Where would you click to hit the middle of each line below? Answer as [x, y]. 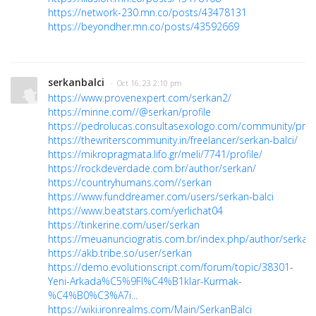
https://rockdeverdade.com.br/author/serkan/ [152, 169]
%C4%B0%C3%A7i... [93, 296]
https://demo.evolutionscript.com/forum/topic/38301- [171, 267]
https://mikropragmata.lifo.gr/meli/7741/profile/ [155, 154]
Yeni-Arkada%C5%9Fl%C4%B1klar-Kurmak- [145, 281]
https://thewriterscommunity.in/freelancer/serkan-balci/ [173, 140]
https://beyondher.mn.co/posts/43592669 [144, 27]
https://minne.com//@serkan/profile [129, 112]
